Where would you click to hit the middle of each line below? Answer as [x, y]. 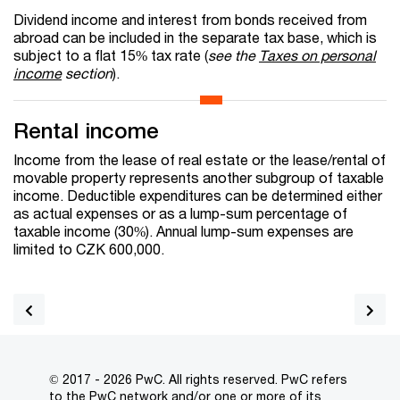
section [87, 73]
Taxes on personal [317, 55]
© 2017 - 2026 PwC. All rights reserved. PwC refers [198, 379]
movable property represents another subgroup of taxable [199, 178]
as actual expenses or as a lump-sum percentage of [180, 213]
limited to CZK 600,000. [89, 249]
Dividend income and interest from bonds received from [190, 20]
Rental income [86, 131]
